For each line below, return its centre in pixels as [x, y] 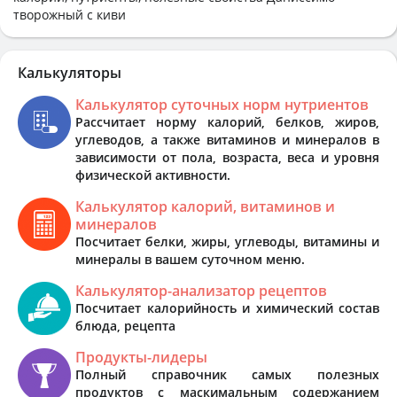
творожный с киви [70, 14]
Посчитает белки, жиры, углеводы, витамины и [227, 241]
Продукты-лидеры [141, 357]
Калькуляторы [70, 72]
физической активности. [153, 175]
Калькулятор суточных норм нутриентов [222, 104]
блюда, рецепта [125, 325]
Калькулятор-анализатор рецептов [201, 290]
